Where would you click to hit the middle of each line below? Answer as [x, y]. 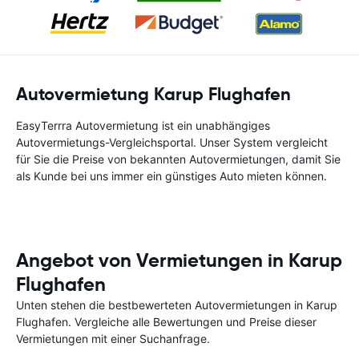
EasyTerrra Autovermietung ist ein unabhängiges [143, 125]
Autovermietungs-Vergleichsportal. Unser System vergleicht [172, 142]
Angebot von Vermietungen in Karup [179, 260]
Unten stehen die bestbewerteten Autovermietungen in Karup [177, 305]
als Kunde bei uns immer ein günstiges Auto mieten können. [171, 176]
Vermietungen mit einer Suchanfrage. [113, 339]
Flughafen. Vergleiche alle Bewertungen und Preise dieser [166, 322]
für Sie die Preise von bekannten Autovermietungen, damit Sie [178, 159]
